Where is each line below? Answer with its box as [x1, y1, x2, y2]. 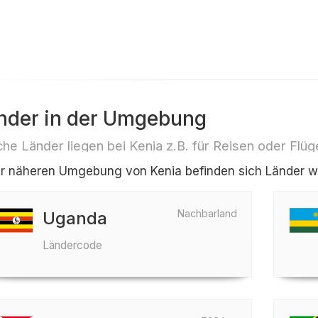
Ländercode [42, 238, 102, 252]
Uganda [42, 208, 107, 229]
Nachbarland [177, 207, 238, 219]
